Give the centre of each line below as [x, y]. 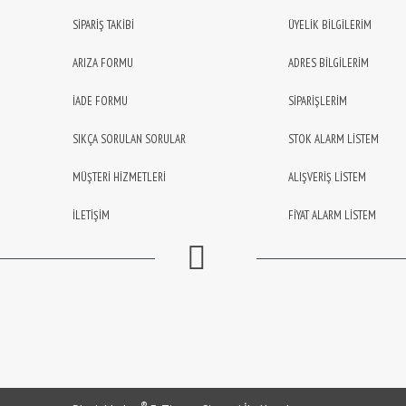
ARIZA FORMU [103, 63]
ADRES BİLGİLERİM [329, 63]
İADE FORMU [100, 101]
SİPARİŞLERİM [318, 101]
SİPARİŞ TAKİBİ [103, 24]
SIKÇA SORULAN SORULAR [129, 139]
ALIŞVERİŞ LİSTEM [327, 177]
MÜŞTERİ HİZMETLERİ [119, 177]
